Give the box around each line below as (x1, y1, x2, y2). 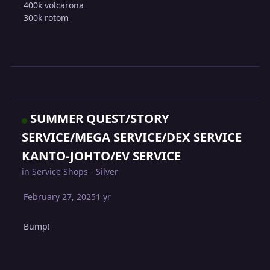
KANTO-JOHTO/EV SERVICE (22, 147, 181, 165)
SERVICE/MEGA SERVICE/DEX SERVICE (22, 128, 242, 146)
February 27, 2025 (24, 191, 96, 203)
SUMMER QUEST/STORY (30, 110, 170, 127)
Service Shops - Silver (32, 166, 119, 178)
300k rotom (24, 12, 69, 24)
